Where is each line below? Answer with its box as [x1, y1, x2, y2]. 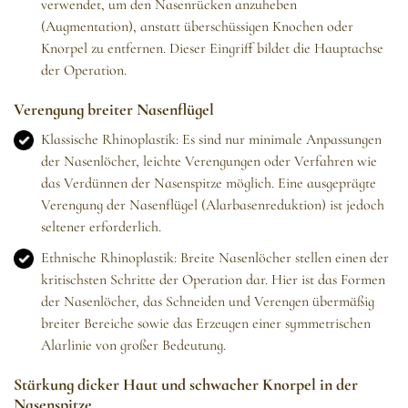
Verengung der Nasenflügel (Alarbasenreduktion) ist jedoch [41, 196, 384, 215]
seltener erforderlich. [41, 218, 161, 237]
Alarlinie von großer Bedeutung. [41, 336, 226, 355]
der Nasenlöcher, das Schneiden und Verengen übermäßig [41, 292, 374, 311]
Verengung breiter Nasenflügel [14, 99, 214, 120]
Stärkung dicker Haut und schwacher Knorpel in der [14, 374, 358, 395]
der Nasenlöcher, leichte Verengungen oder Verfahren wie [41, 152, 377, 171]
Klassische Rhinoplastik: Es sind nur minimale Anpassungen [41, 130, 382, 149]
